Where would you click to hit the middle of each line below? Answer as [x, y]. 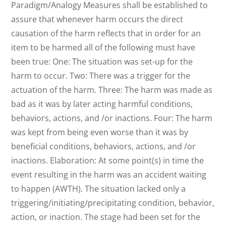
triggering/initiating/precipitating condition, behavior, [113, 203]
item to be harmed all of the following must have [103, 48]
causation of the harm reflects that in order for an [106, 34]
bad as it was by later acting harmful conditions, [102, 104]
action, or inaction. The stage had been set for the [106, 217]
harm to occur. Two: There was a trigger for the [101, 76]
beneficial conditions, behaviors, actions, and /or [104, 147]
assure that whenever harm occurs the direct [97, 19]
